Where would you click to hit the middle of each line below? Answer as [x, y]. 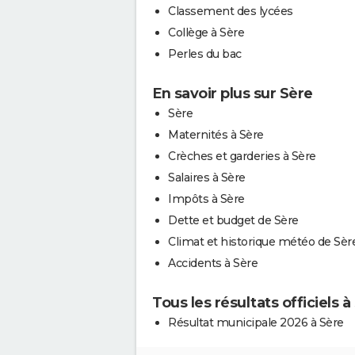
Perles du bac [205, 53]
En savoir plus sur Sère [233, 93]
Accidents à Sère [213, 263]
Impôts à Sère [206, 198]
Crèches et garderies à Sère [242, 156]
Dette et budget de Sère [233, 220]
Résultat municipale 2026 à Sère [256, 322]
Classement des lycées [231, 11]
